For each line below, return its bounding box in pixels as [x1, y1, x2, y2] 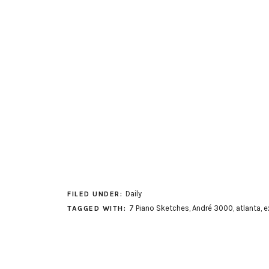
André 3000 [192, 204, 233, 213]
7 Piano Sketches [128, 204, 189, 213]
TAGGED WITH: [67, 204, 129, 213]
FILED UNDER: [67, 190, 125, 198]
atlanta [235, 204, 261, 213]
